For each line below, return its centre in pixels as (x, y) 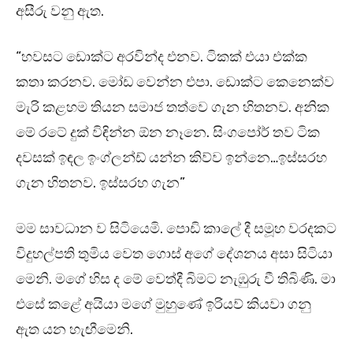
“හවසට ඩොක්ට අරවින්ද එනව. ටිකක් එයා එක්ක (162, 57)
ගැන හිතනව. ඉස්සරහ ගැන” (100, 183)
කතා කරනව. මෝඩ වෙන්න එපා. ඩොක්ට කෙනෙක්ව (175, 82)
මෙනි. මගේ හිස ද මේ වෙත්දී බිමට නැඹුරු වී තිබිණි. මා (176, 279)
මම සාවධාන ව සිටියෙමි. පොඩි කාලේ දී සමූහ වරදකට (176, 229)
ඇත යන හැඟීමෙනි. (74, 330)
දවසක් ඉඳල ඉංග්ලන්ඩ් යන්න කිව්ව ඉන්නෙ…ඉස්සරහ (171, 158)
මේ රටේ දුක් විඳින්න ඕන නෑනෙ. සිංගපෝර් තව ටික (168, 133)
